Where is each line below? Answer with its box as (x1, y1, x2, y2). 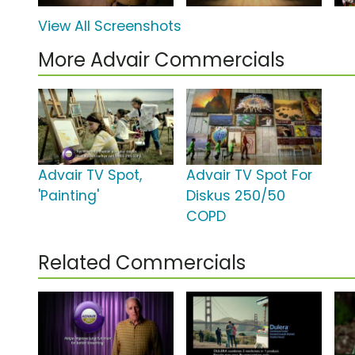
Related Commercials (38, 250, 246, 277)
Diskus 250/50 (186, 186, 286, 206)
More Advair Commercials (38, 47, 284, 74)
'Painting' (38, 186, 99, 206)
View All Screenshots (38, 17, 181, 36)
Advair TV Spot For (186, 166, 313, 185)
